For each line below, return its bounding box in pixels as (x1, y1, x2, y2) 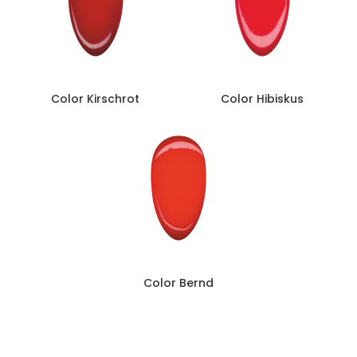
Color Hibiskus (220, 91, 304, 107)
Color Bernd (143, 275, 214, 291)
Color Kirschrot (51, 91, 139, 107)
